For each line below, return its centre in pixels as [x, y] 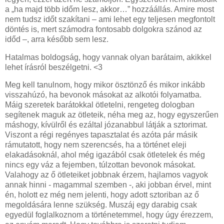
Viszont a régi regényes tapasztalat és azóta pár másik [101, 135]
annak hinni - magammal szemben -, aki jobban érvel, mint [108, 185]
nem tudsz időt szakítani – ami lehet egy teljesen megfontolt [110, 19]
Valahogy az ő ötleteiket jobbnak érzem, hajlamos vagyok [106, 175]
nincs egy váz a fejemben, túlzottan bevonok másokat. [100, 165]
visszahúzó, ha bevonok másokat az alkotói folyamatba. [103, 95]
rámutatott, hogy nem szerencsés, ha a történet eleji [96, 145]
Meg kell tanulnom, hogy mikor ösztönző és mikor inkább [105, 85]
